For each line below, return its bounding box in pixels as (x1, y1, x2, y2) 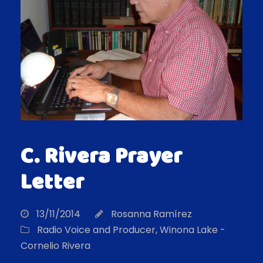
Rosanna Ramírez (111, 207, 192, 221)
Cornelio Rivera (21, 239, 90, 253)
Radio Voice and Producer (37, 223, 156, 237)
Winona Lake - (160, 223, 225, 237)
